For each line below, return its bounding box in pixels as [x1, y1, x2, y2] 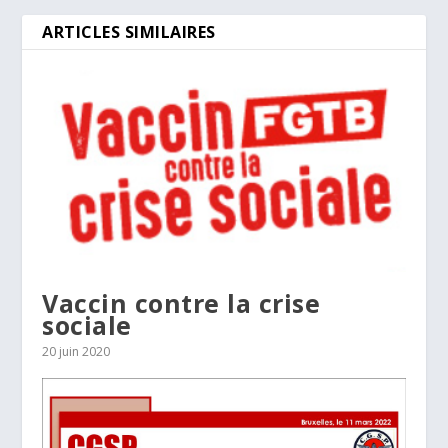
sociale [42, 307, 132, 342]
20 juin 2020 [42, 342, 111, 360]
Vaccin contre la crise [42, 285, 321, 320]
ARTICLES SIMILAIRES [42, 20, 216, 43]
